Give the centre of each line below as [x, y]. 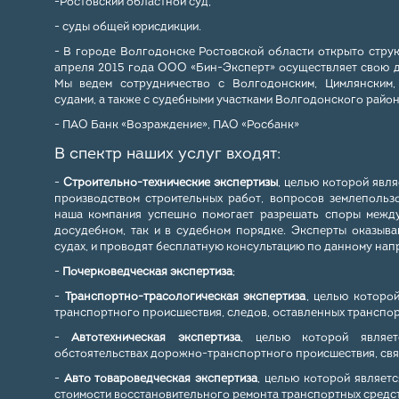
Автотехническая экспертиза [156, 338]
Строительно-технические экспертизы [170, 183]
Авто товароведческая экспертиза [161, 379]
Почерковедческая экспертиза [147, 272]
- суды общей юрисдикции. [127, 27]
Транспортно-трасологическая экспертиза [183, 297]
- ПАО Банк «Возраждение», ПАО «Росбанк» [176, 125]
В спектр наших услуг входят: [167, 155]
